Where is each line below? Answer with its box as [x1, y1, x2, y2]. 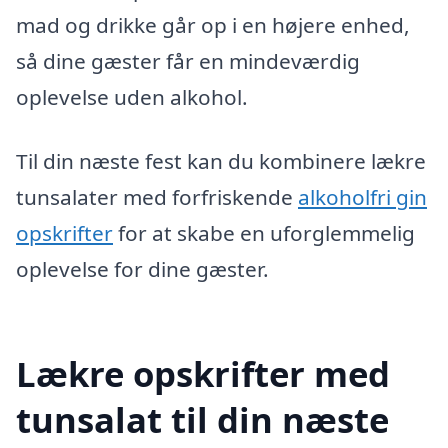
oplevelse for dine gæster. [16, 254, 269, 283]
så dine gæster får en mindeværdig [16, 46, 360, 75]
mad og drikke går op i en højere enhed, [16, 10, 410, 39]
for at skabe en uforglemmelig [113, 218, 415, 247]
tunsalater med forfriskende [16, 182, 298, 211]
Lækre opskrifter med [16, 350, 390, 398]
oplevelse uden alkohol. [16, 82, 248, 111]
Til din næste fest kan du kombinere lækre [16, 146, 426, 175]
